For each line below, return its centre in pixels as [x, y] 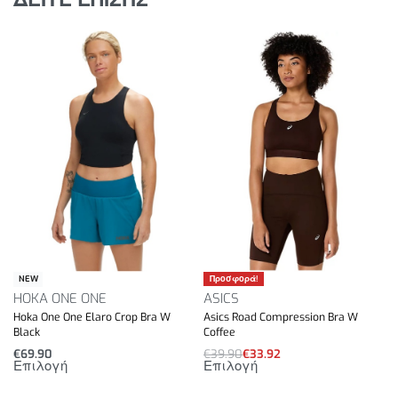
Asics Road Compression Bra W [281, 317]
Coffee [219, 332]
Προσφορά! [234, 279]
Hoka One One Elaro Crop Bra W [92, 317]
